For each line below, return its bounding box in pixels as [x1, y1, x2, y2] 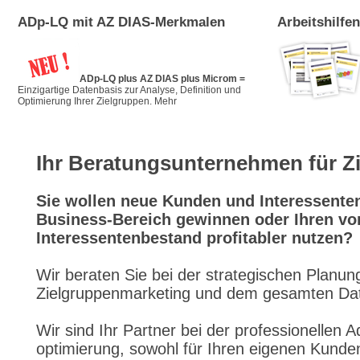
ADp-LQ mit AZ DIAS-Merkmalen [18, 14, 225, 30]
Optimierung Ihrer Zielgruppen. [18, 96, 152, 107]
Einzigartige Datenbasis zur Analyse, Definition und [18, 84, 241, 96]
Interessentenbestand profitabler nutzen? [36, 229, 353, 247]
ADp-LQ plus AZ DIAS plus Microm [80, 73, 237, 84]
